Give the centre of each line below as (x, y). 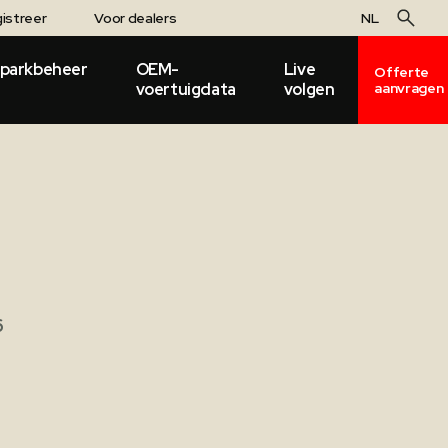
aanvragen (409, 88)
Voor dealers (135, 18)
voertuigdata (185, 89)
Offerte (401, 72)
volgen (309, 89)
